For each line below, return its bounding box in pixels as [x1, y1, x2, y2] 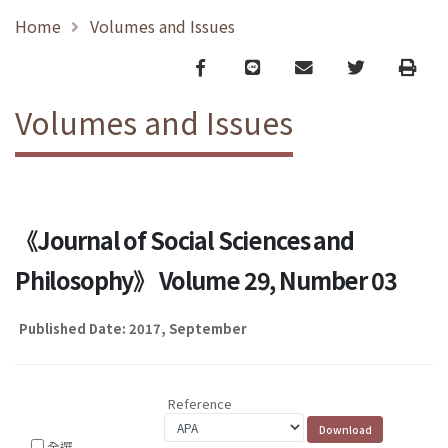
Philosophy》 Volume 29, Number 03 [15, 263, 397, 298]
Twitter [346, 53, 407, 79]
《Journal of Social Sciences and [15, 223, 354, 258]
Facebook [194, 53, 277, 79]
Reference [168, 394, 233, 414]
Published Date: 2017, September [19, 319, 247, 339]
